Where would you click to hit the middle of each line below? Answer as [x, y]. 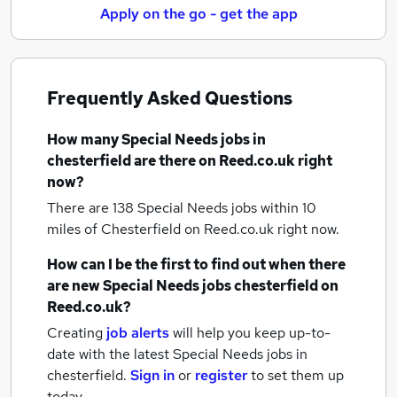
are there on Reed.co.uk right [232, 161]
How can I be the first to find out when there [196, 265]
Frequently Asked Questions [170, 98]
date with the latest [108, 354]
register [221, 375]
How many [84, 140]
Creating [75, 333]
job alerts [138, 333]
